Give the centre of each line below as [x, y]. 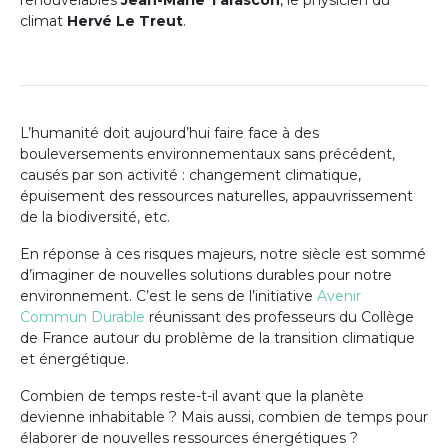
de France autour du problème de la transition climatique [217, 337]
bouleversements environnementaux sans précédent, [207, 153]
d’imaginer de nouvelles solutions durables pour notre [206, 274]
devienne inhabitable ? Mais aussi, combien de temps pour [224, 416]
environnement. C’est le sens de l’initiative [168, 295]
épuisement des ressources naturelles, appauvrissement [216, 195]
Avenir [339, 295]
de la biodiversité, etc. [95, 216]
